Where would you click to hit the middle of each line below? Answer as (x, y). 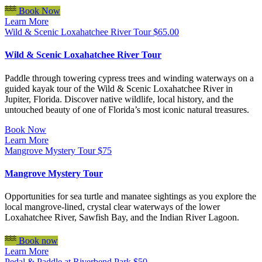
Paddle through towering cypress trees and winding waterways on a (129, 78)
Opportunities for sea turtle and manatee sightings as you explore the (130, 196)
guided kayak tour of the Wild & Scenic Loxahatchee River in (119, 88)
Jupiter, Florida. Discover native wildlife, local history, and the (119, 99)
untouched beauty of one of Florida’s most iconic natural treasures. (127, 109)
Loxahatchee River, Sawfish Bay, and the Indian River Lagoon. (122, 218)
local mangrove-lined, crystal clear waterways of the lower (112, 207)
